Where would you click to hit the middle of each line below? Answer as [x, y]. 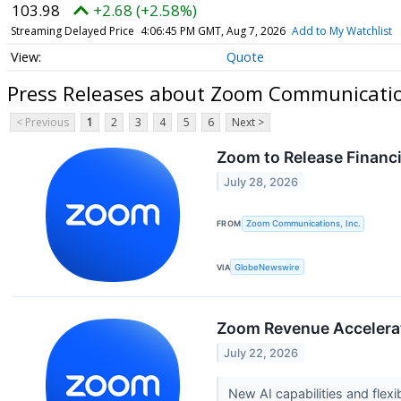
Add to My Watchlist [341, 30]
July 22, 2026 [261, 353]
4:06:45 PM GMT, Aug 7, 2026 [213, 30]
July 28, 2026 [261, 182]
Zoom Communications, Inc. [303, 224]
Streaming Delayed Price [72, 30]
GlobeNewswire [268, 267]
